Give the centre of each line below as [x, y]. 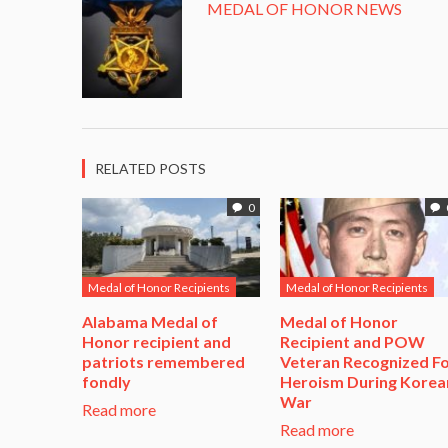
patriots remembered [163, 362]
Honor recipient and [156, 342]
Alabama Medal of [150, 322]
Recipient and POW [352, 342]
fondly [106, 382]
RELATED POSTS [150, 168]
